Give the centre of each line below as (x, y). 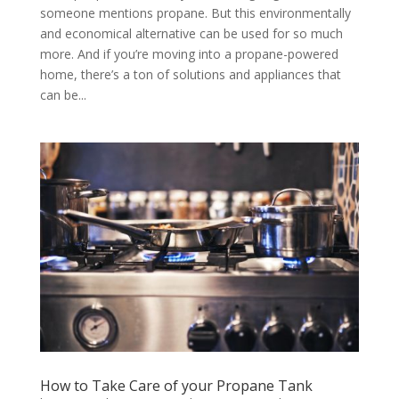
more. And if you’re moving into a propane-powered (189, 54)
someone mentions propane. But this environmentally (195, 13)
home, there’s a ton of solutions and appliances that (190, 75)
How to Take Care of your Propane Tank (176, 385)
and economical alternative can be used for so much (191, 34)
